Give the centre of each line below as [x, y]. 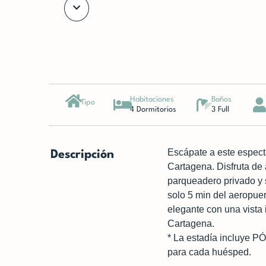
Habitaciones [152, 99]
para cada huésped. [210, 252]
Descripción [82, 155]
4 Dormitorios [153, 110]
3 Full [220, 110]
